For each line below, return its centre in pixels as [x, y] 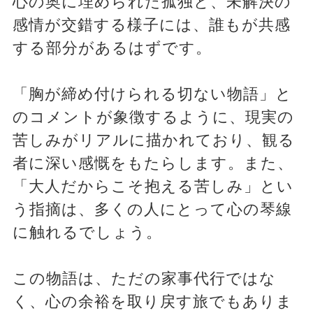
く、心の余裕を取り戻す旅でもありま [152, 302]
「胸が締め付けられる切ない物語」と [152, 94]
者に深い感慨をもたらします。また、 [153, 163]
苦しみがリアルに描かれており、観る [153, 140]
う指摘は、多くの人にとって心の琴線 [152, 210]
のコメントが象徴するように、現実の [153, 117]
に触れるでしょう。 [87, 233]
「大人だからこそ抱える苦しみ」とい [153, 187]
